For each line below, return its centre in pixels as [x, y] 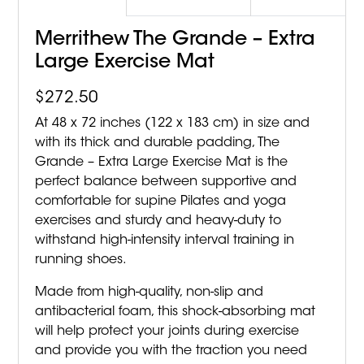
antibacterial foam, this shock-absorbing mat [175, 312]
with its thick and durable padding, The [158, 143]
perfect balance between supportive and [166, 182]
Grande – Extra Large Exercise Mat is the [162, 163]
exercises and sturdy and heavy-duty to [158, 221]
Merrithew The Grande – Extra [175, 40]
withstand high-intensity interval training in [165, 241]
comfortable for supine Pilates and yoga [161, 202]
